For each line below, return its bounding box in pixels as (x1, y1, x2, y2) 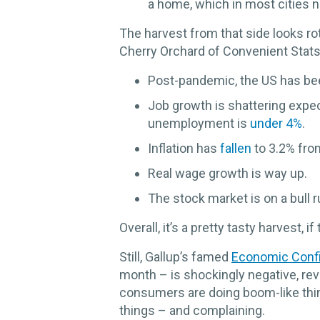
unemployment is (148, 116, 250, 131)
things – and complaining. (119, 303, 265, 319)
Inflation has (148, 141, 220, 156)
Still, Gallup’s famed (119, 249, 231, 265)
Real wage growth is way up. (148, 166, 307, 181)
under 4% (250, 116, 302, 131)
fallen (220, 141, 251, 156)
